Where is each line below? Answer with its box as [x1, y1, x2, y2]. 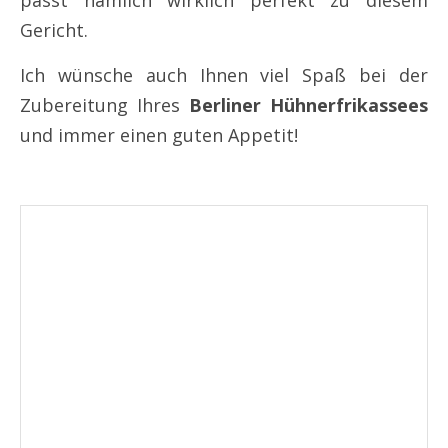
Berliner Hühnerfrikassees [189, 92, 428, 117]
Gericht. [20, 17, 88, 42]
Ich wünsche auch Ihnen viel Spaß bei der [20, 62, 428, 87]
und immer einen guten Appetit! [20, 122, 298, 147]
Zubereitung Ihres [20, 92, 189, 117]
